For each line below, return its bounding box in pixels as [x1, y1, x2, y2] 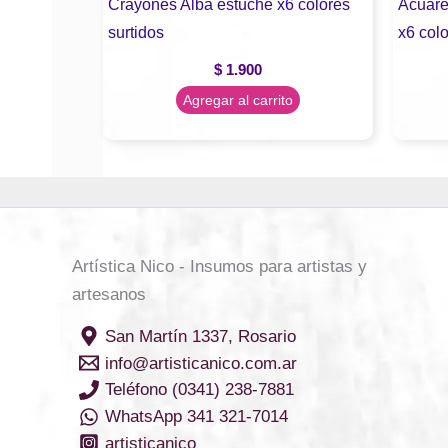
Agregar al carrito [182, 92, 293, 109]
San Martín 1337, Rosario [104, 326, 296, 346]
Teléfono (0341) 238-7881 [104, 380, 294, 400]
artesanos [72, 285, 146, 305]
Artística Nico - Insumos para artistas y [72, 257, 367, 277]
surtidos [108, 22, 164, 41]
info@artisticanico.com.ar [104, 353, 297, 373]
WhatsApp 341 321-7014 [104, 407, 288, 427]
